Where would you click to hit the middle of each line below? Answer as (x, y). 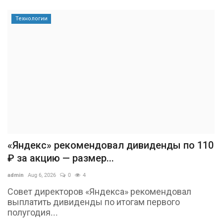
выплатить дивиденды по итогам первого (94, 202)
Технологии (31, 19)
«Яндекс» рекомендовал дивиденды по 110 (111, 145)
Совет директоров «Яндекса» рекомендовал (99, 192)
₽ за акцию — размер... (61, 158)
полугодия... (33, 213)
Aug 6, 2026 (42, 175)
